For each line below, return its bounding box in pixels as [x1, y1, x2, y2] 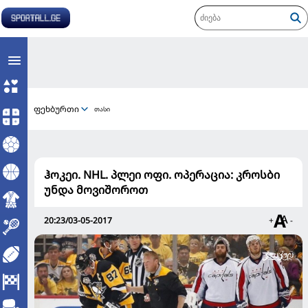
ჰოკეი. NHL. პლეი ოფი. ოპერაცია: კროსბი [44, 167, 280, 182]
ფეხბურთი [34, 102, 79, 115]
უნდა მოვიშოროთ [44, 182, 148, 197]
